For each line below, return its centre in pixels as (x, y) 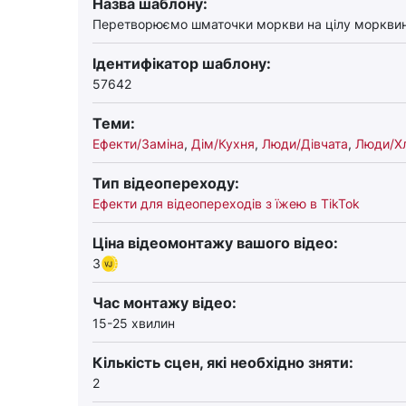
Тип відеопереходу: (166, 183)
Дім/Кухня (223, 144)
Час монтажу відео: (164, 303)
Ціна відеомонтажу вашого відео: (215, 243)
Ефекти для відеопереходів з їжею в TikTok (226, 203)
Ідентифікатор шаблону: (182, 63)
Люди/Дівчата (305, 144)
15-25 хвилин (134, 323)
